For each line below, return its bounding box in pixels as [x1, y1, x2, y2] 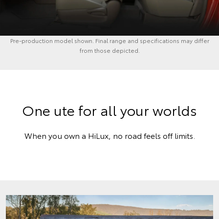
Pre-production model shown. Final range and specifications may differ [10, 36, 209, 45]
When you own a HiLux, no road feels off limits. [24, 130, 195, 141]
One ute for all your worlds [22, 100, 197, 120]
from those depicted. [79, 46, 140, 55]
